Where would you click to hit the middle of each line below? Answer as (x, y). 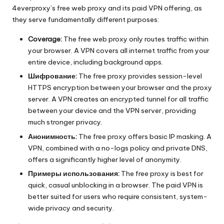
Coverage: (45, 39)
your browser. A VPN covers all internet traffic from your (119, 51)
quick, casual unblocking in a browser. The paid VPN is (115, 185)
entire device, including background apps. (95, 62)
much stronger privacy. (65, 122)
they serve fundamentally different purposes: (85, 20)
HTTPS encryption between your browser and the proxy (120, 88)
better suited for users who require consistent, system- (118, 196)
